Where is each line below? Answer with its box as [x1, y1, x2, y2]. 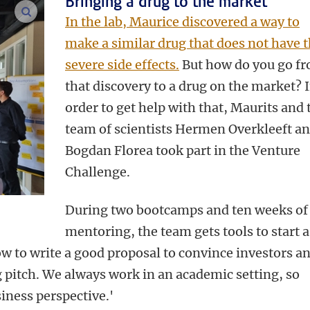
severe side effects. [65, 57, 179, 73]
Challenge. [65, 164, 130, 180]
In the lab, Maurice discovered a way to [65, 14, 300, 30]
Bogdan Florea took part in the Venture [65, 143, 300, 158]
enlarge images [30, 5, 109, 18]
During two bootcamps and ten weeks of [65, 202, 308, 218]
